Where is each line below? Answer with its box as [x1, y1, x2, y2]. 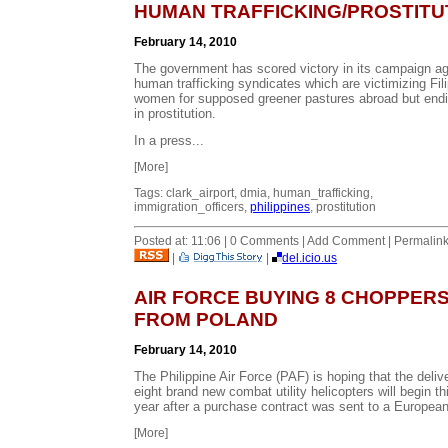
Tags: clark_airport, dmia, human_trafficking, [134, 185, 373, 200]
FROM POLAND [134, 308, 278, 330]
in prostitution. [134, 105, 216, 121]
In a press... [134, 132, 204, 148]
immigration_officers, [134, 199, 250, 214]
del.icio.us [282, 250, 337, 265]
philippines [250, 199, 310, 214]
